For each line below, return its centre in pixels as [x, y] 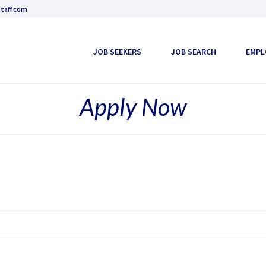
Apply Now [133, 107]
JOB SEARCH [194, 51]
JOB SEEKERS [117, 51]
